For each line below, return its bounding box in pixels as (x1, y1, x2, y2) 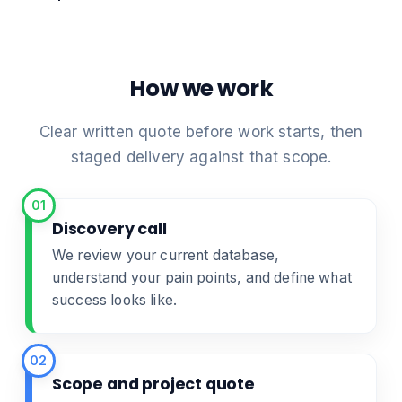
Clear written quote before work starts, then (39, 122, 363, 141)
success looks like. (52, 291, 177, 309)
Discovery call (52, 217, 167, 240)
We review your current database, (52, 246, 280, 264)
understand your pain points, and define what (52, 268, 352, 286)
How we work (128, 72, 274, 104)
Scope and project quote (52, 372, 255, 395)
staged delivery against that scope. (70, 147, 332, 166)
